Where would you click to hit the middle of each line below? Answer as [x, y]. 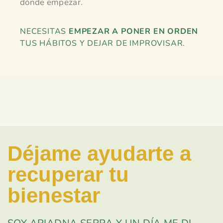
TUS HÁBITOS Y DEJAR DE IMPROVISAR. [103, 43]
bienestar [54, 196]
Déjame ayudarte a [99, 154]
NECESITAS [44, 31]
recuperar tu [68, 175]
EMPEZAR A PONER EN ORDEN [134, 31]
